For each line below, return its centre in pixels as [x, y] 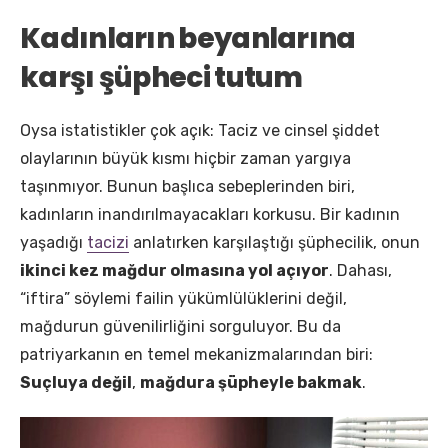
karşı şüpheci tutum [163, 78]
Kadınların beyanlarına [188, 39]
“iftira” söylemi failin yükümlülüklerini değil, [183, 299]
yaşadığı [53, 243]
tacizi [108, 243]
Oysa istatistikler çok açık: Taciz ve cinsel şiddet [200, 131]
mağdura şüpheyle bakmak [251, 383]
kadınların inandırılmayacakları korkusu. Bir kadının [210, 215]
